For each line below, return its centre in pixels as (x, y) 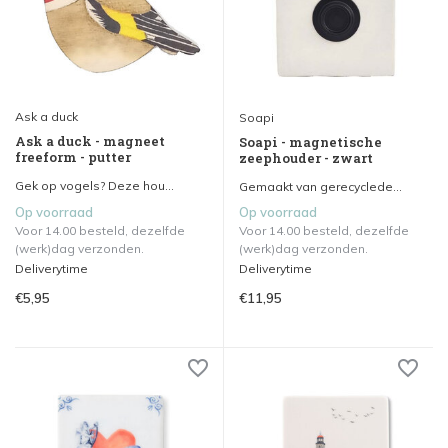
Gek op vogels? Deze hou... (94, 186)
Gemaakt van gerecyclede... (320, 187)
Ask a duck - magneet (90, 141)
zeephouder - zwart (306, 158)
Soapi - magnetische (310, 142)
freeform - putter (73, 157)
